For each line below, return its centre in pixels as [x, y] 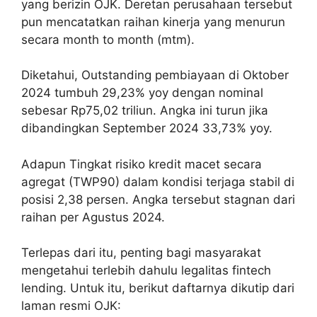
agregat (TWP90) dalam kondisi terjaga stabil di [158, 181]
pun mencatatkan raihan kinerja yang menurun [153, 22]
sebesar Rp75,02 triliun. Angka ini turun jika [145, 111]
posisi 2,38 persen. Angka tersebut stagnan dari [158, 199]
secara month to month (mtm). [108, 39]
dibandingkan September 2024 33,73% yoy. [147, 128]
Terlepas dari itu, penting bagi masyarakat [141, 253]
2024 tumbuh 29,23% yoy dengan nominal [142, 93]
